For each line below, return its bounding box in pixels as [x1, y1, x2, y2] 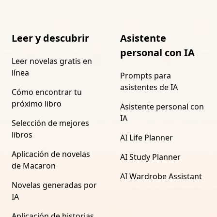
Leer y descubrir [12, 31, 89, 45]
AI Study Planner [120, 151, 181, 162]
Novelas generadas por [12, 179, 97, 190]
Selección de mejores [12, 117, 89, 128]
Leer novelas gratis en [12, 55, 92, 66]
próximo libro [12, 98, 62, 109]
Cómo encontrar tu [12, 86, 82, 97]
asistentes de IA [120, 81, 178, 93]
